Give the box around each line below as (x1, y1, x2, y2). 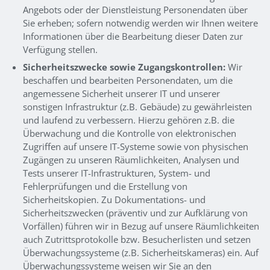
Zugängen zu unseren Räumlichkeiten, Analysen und (22, 154, 239, 166)
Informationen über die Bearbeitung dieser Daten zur (22, 30, 243, 42)
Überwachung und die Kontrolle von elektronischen (22, 127, 236, 140)
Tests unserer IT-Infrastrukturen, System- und (22, 167, 210, 180)
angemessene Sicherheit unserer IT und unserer (22, 87, 220, 100)
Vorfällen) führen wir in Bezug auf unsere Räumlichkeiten (22, 220, 259, 233)
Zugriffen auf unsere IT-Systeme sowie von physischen (22, 140, 248, 153)
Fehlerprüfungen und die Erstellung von (22, 180, 187, 193)
